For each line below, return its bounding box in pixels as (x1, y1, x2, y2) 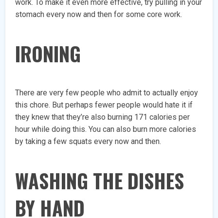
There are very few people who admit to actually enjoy (15, 88, 199, 98)
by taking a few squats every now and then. (15, 137, 162, 146)
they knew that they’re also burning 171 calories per (15, 112, 190, 122)
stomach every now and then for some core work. (15, 10, 182, 19)
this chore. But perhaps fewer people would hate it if (15, 100, 193, 110)
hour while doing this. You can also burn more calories (15, 125, 197, 134)
